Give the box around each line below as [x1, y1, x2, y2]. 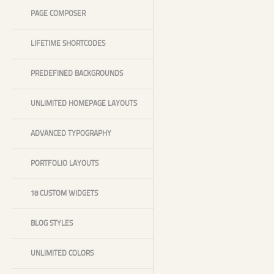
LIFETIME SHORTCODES [31, 40, 105, 48]
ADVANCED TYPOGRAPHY [31, 130, 111, 138]
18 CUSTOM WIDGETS [31, 190, 98, 198]
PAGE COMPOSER [31, 10, 86, 18]
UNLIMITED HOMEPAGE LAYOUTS [31, 100, 137, 108]
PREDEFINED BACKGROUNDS [31, 70, 123, 78]
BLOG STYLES [31, 220, 73, 228]
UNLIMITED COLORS [31, 250, 94, 257]
